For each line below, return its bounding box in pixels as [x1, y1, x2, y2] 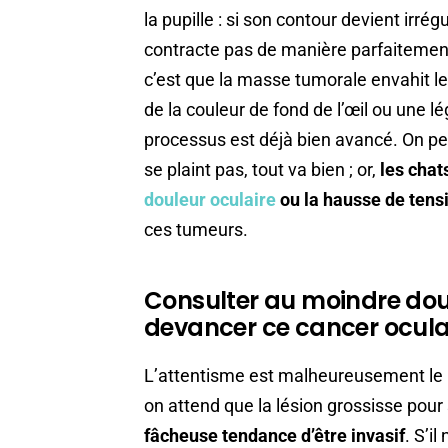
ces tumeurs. [144, 219, 248, 241]
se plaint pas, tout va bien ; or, [144, 159, 380, 181]
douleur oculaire [144, 189, 276, 211]
